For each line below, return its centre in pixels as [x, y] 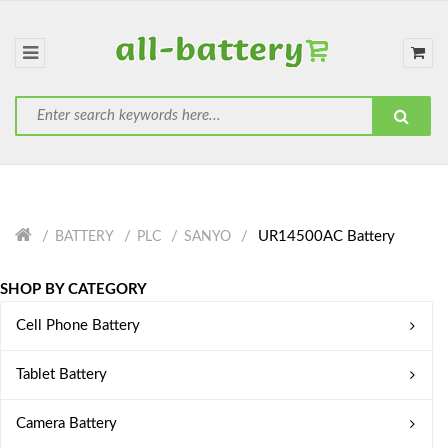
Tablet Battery [61, 374]
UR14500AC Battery [324, 236]
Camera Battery [66, 423]
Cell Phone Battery [78, 325]
